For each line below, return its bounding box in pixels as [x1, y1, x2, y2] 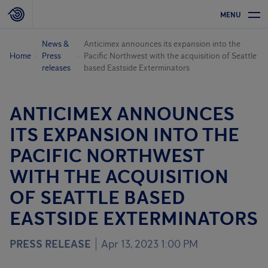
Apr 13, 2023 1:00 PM [101, 237, 198, 251]
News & [42, 39, 69, 49]
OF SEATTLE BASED [10, 185, 185, 209]
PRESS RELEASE [10, 237, 91, 251]
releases [42, 63, 71, 73]
